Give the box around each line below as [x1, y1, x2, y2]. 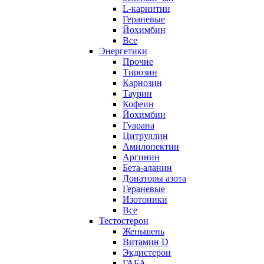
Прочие [123, 56, 153, 67]
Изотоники [123, 194, 167, 204]
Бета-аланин [123, 162, 172, 173]
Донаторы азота [123, 173, 186, 183]
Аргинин [123, 151, 160, 162]
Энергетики [99, 45, 147, 56]
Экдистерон [123, 247, 171, 258]
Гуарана [123, 120, 154, 130]
